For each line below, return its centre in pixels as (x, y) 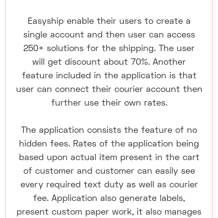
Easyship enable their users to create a (109, 22)
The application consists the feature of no (109, 131)
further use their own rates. (109, 103)
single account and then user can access (109, 35)
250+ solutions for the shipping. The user (109, 49)
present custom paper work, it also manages (109, 212)
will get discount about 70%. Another (109, 63)
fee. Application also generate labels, (109, 199)
